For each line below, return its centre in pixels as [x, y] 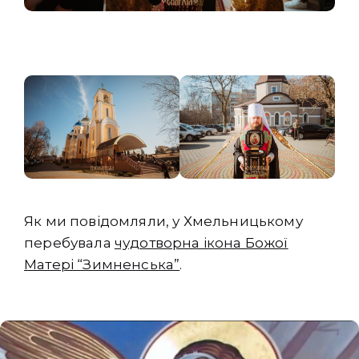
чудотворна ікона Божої [201, 243]
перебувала [69, 243]
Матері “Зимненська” [102, 265]
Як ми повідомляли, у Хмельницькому [163, 222]
